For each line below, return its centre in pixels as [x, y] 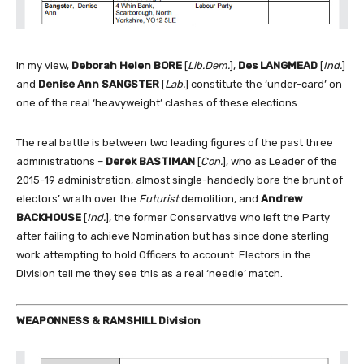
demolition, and [220, 199]
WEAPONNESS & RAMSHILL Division [108, 320]
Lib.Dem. [209, 66]
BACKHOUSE [49, 218]
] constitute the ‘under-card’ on [264, 84]
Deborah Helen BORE [127, 66]
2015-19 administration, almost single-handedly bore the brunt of [180, 180]
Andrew [282, 199]
